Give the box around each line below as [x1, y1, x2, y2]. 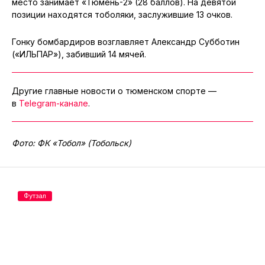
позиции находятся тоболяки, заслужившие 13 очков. [12, 9, 232, 20]
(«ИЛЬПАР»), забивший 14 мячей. [12, 49, 146, 59]
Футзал [24, 191, 46, 200]
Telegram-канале [19, 98, 88, 108]
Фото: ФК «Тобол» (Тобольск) [12, 137, 131, 148]
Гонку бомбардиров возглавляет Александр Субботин [12, 36, 240, 47]
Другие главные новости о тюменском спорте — [12, 85, 216, 96]
